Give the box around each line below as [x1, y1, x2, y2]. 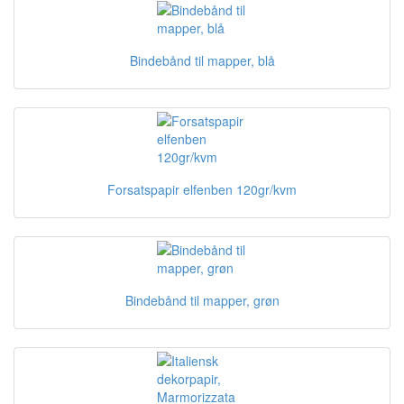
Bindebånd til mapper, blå [129, 51, 275, 69]
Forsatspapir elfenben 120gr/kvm [107, 180, 297, 198]
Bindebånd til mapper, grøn [124, 291, 280, 309]
